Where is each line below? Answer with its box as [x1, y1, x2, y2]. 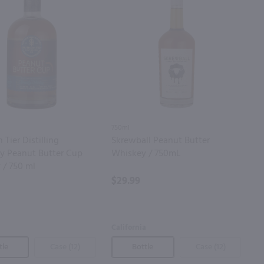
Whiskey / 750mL [111, 146, 181, 161]
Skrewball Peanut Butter [111, 133, 210, 148]
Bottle [132, 240, 154, 254]
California [111, 221, 146, 234]
